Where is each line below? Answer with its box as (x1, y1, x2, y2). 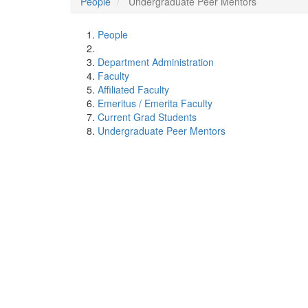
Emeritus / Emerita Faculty (98, 96, 212, 110)
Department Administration (98, 55, 214, 69)
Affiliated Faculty (98, 82, 169, 96)
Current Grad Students (98, 110, 197, 124)
